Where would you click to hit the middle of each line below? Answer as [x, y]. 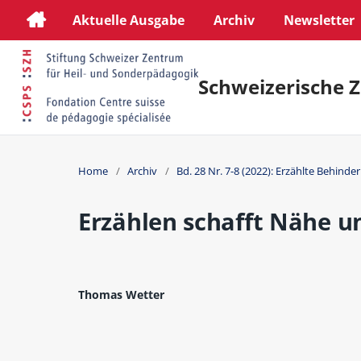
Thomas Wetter [122, 294]
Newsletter [319, 20]
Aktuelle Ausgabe [128, 20]
